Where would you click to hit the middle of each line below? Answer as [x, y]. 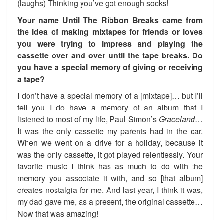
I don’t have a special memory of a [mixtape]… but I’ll [110, 96]
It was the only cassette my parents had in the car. [110, 131]
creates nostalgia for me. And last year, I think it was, [110, 190]
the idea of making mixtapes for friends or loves [110, 32]
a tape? [31, 79]
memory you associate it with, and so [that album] [110, 178]
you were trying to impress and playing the [110, 43]
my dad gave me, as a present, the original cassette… [110, 202]
